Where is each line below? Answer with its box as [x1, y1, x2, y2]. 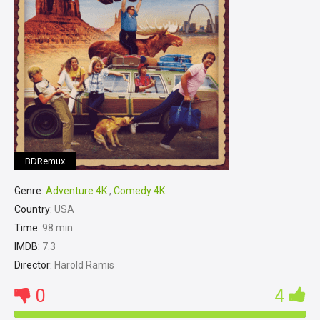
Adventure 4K [46, 185, 107, 196]
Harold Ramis [52, 259, 114, 271]
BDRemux [25, 156, 65, 166]
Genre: [14, 185, 44, 196]
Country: [14, 204, 52, 215]
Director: [14, 259, 52, 271]
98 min [40, 222, 73, 234]
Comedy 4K [114, 185, 165, 196]
